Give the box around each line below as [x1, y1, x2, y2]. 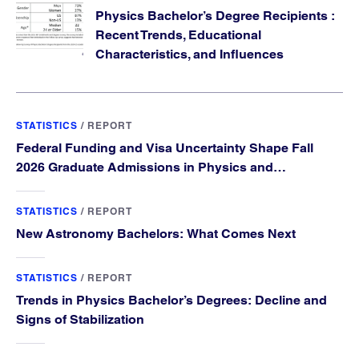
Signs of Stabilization [16, 311, 144, 327]
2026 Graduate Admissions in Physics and [16, 159, 273, 175]
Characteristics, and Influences [95, 46, 284, 62]
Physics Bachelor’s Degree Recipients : [95, 7, 335, 23]
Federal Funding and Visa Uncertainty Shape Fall [16, 139, 313, 155]
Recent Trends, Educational [95, 26, 261, 42]
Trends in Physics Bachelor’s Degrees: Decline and [16, 292, 327, 308]
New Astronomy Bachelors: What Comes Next [16, 225, 296, 241]
